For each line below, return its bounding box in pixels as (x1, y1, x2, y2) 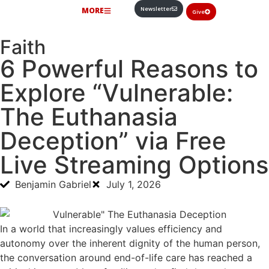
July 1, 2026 (106, 178, 161, 190)
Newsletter (141, 5, 172, 13)
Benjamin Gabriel (15, 178, 91, 190)
